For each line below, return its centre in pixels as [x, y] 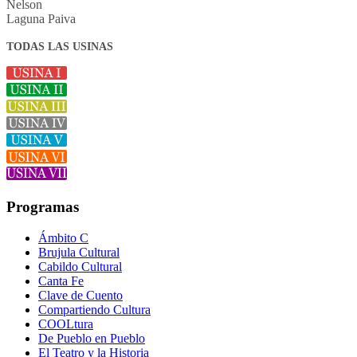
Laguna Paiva [41, 19]
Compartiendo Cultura [94, 309]
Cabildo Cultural [80, 266]
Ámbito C [63, 237]
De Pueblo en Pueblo [92, 338]
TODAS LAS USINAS [60, 47]
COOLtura [66, 324]
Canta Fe [61, 280]
